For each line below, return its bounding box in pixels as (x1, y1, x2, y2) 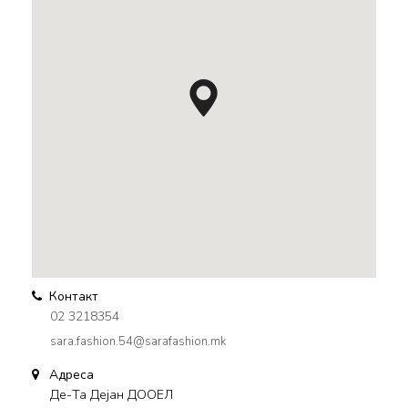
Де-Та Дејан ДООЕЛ (50, 386, 173, 403)
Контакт (46, 288, 98, 305)
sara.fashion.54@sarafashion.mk (50, 333, 226, 350)
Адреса (46, 366, 94, 383)
